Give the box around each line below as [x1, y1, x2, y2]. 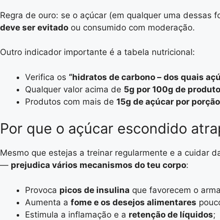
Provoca [25, 185, 59, 195]
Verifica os [25, 72, 69, 82]
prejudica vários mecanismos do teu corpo [11, 160, 186, 170]
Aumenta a [25, 197, 71, 207]
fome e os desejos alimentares [71, 197, 196, 207]
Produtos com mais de [25, 96, 116, 107]
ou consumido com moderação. [68, 22, 195, 32]
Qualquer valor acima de [25, 84, 124, 94]
